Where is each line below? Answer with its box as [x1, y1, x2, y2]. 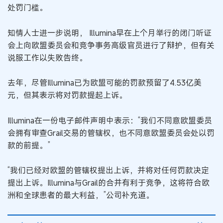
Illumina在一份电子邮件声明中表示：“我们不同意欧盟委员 [7, 114, 212, 126]
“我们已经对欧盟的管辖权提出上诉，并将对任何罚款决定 [7, 165, 209, 176]
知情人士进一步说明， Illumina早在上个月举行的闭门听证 [7, 27, 212, 38]
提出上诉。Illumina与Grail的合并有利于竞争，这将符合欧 [7, 177, 210, 189]
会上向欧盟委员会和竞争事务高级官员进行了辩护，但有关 [7, 39, 215, 51]
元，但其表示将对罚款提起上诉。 [7, 90, 127, 101]
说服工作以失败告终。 [7, 52, 87, 63]
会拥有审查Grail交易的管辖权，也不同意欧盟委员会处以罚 [7, 127, 215, 138]
